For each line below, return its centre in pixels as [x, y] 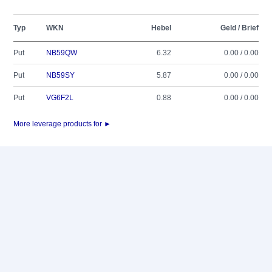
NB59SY [60, 75]
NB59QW [62, 53]
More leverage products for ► [62, 124]
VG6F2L [60, 98]
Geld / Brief [240, 28]
